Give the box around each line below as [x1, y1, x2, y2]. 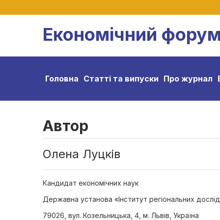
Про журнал [164, 74, 213, 83]
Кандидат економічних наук [43, 179, 138, 187]
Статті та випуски [83, 74, 159, 83]
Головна [45, 74, 79, 83]
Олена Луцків [43, 147, 120, 161]
